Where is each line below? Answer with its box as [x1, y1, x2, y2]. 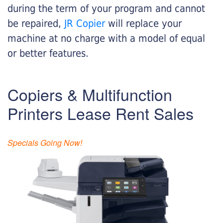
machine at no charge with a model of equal [7, 32, 205, 44]
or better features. [7, 47, 89, 59]
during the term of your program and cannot [7, 2, 205, 14]
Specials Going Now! [7, 136, 82, 148]
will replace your [108, 17, 182, 29]
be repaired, [7, 17, 64, 29]
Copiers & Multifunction [7, 82, 172, 106]
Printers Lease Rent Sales [7, 101, 194, 124]
